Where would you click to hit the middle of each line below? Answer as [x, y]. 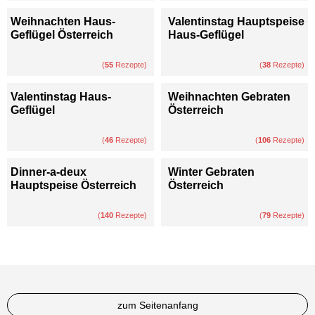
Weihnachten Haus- [63, 21]
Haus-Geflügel [206, 34]
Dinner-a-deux [49, 172]
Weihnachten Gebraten [229, 96]
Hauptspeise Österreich [73, 185]
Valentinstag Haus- [61, 96]
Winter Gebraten [211, 172]
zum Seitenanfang [157, 305]
